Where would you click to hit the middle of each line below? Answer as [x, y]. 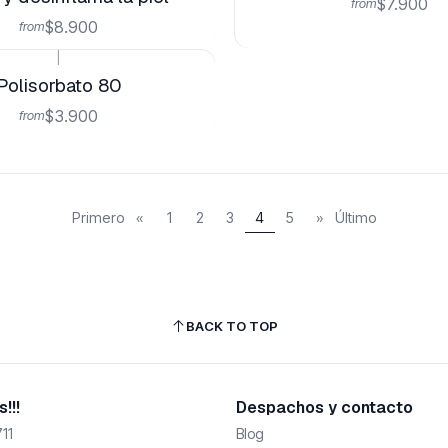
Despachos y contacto [324, 408]
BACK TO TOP [231, 325]
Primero [98, 217]
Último [355, 217]
